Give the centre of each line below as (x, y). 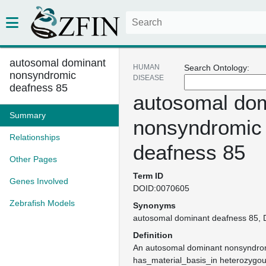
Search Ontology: (217, 68)
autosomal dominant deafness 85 (196, 218)
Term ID (148, 176)
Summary (28, 115)
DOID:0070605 (161, 188)
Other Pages (33, 159)
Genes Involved (39, 181)
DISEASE (148, 78)
